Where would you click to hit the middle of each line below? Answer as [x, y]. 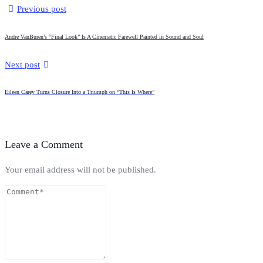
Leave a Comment [44, 145]
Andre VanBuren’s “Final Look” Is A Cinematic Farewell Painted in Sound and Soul [104, 36]
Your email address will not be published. [80, 169]
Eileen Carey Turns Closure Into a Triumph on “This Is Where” [80, 92]
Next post [22, 65]
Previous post [42, 9]
